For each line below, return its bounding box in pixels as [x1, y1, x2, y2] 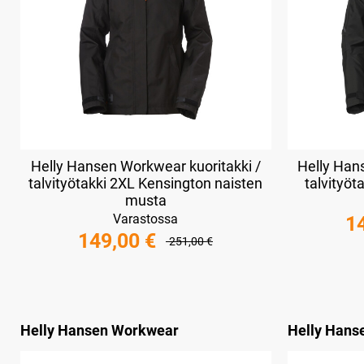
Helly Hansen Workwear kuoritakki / [30, 157, 261, 175]
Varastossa [113, 210, 179, 227]
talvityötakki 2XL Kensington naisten [28, 174, 263, 192]
